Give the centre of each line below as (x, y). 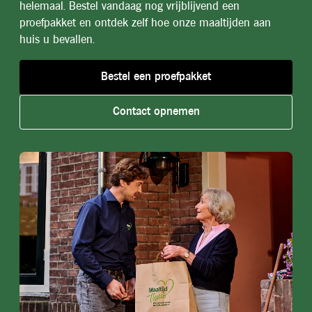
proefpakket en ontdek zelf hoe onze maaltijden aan (145, 24)
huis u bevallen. (57, 40)
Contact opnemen (156, 112)
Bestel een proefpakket (156, 77)
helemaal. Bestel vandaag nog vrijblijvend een (130, 7)
